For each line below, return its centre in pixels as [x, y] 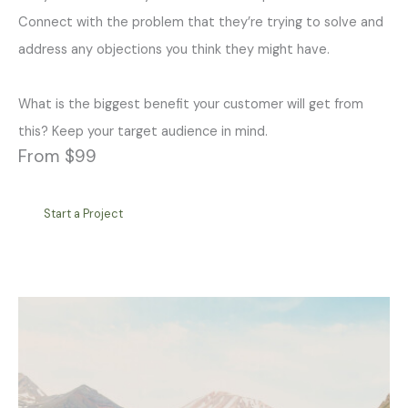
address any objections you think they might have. [174, 50]
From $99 [57, 156]
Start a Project [83, 214]
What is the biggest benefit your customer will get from [191, 104]
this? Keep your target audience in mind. [143, 132]
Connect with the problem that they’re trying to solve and [201, 22]
